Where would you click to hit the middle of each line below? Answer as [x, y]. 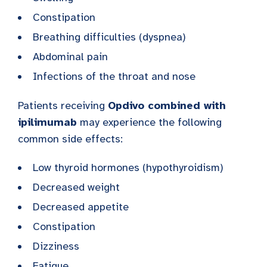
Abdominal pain [70, 56]
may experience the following [149, 122]
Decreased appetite [81, 207]
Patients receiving [63, 105]
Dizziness [56, 246]
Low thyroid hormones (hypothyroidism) [128, 167]
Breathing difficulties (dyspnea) [109, 37]
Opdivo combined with [167, 105]
